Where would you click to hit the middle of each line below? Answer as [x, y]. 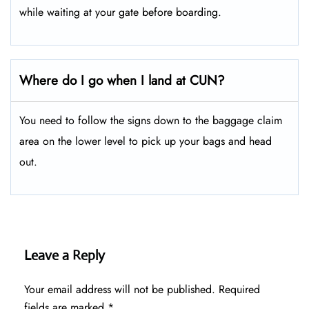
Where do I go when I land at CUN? [122, 81]
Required [239, 290]
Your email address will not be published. [120, 290]
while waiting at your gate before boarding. [120, 12]
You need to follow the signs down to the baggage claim [151, 121]
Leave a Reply [64, 256]
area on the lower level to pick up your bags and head [146, 141]
